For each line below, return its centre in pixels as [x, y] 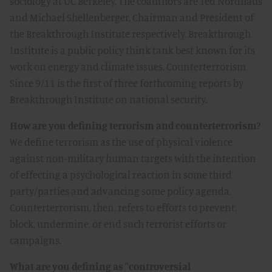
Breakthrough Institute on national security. [108, 99]
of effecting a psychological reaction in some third [121, 175]
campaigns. [36, 240]
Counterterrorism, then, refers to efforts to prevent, [123, 207]
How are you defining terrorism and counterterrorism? [135, 125]
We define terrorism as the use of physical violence [121, 142]
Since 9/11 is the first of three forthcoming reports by [127, 83]
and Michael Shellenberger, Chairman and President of [132, 17]
